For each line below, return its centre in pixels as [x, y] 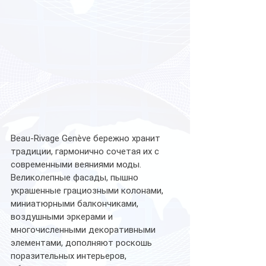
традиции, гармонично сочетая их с [86, 151]
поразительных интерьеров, [70, 256]
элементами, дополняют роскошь [83, 243]
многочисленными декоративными [84, 229]
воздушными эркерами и [63, 216]
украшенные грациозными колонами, [88, 190]
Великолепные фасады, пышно [76, 177]
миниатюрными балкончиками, [76, 203]
